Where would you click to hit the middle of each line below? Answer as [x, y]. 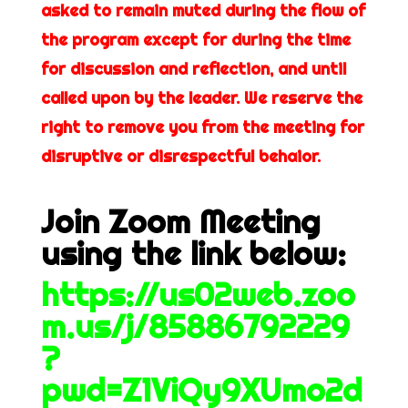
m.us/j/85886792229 [195, 326]
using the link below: [193, 253]
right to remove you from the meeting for [202, 127]
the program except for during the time [195, 40]
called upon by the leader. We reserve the [201, 98]
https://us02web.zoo [198, 294]
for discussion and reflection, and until [193, 69]
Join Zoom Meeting [180, 221]
